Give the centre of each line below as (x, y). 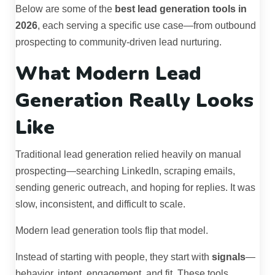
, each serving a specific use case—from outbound (147, 26)
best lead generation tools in (181, 9)
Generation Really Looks (134, 101)
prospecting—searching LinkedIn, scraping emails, (125, 171)
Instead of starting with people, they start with (114, 257)
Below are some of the (65, 9)
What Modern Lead (108, 74)
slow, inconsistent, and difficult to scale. (100, 204)
